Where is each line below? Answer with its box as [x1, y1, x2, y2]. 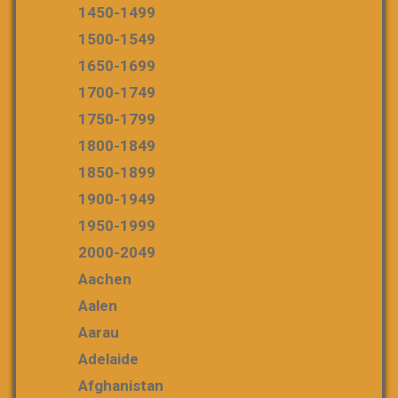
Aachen [78, 270, 131, 288]
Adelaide [78, 350, 139, 368]
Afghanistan [78, 377, 163, 394]
